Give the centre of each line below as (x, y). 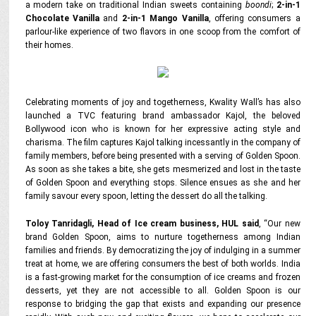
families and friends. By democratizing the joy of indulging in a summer (163, 250)
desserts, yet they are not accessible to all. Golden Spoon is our (163, 291)
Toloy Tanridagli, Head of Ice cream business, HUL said (142, 224)
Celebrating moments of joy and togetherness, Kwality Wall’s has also (163, 102)
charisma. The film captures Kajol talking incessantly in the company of (163, 142)
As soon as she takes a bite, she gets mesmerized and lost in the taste (163, 169)
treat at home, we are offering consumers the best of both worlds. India (163, 264)
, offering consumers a (254, 18)
